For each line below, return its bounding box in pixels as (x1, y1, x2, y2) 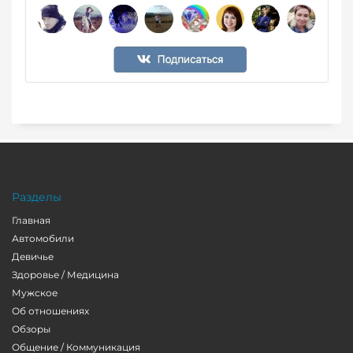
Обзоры (12, 323, 50, 336)
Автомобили (12, 232, 74, 245)
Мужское (12, 287, 58, 299)
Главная (12, 214, 50, 227)
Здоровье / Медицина (12, 269, 119, 281)
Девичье (12, 251, 54, 263)
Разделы (12, 190, 61, 205)
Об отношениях (12, 305, 89, 318)
